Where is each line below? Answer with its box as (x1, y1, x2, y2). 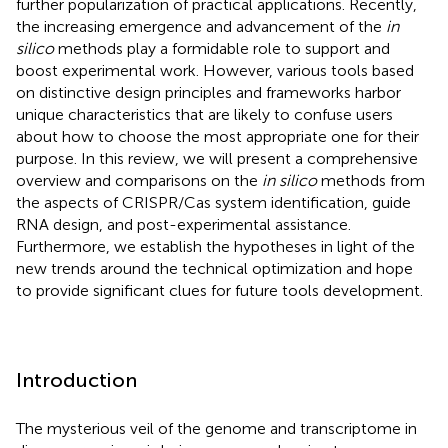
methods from (317, 170, 425, 190)
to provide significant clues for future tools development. (16, 280, 423, 300)
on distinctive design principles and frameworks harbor (16, 82, 401, 102)
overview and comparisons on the (16, 170, 262, 190)
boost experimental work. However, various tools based (16, 60, 414, 80)
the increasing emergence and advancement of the (16, 16, 386, 36)
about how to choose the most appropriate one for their (16, 126, 419, 146)
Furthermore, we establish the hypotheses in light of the (16, 236, 415, 256)
